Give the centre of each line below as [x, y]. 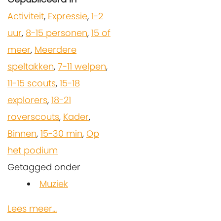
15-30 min [61, 133]
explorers [27, 100]
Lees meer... [32, 208]
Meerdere [55, 49]
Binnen [22, 133]
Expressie [68, 16]
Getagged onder [44, 167]
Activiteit [26, 16]
